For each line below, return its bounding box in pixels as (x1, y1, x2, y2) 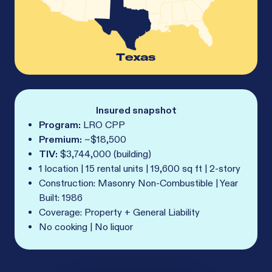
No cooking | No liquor (39, 221, 133, 234)
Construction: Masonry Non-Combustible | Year (39, 177, 238, 191)
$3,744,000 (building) (58, 148, 151, 161)
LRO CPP (81, 119, 125, 132)
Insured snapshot (95, 104, 177, 118)
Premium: (39, 134, 82, 147)
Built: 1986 (39, 192, 83, 205)
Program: (39, 119, 81, 132)
